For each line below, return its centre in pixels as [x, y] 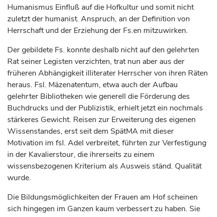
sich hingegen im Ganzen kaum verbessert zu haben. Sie [104, 209]
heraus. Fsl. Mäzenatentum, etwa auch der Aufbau [93, 85]
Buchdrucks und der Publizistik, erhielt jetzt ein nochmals [105, 108]
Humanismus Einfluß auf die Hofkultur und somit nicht [101, 7]
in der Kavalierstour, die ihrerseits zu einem [81, 155]
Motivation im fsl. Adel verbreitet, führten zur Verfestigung [107, 143]
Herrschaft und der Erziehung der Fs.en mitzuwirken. [98, 31]
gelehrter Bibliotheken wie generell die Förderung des [99, 96]
